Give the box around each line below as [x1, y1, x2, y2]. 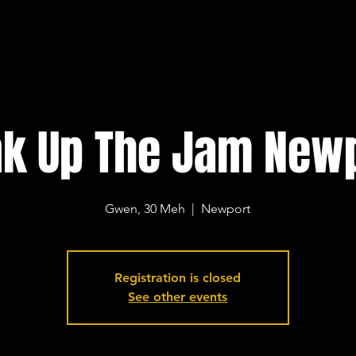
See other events [128, 289, 228, 304]
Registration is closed [114, 270, 242, 285]
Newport [201, 201, 251, 216]
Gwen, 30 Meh [105, 201, 186, 216]
